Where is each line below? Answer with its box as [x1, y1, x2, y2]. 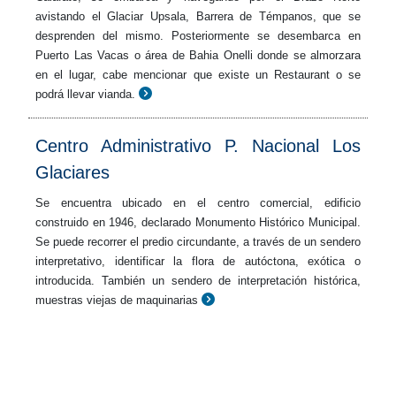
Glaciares [35, 163, 110, 182]
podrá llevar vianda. [35, 88, 135, 101]
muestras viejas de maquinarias [35, 293, 198, 307]
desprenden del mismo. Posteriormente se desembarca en [35, 29, 361, 42]
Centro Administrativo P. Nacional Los [35, 136, 361, 156]
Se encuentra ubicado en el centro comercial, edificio [35, 196, 361, 209]
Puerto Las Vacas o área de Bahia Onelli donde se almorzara [35, 49, 361, 62]
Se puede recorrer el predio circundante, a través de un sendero [35, 235, 361, 248]
